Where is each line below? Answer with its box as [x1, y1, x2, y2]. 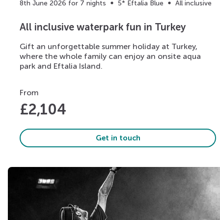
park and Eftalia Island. [20, 61, 103, 71]
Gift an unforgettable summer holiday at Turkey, [20, 41, 197, 51]
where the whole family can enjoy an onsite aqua [20, 51, 201, 61]
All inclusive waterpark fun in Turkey [20, 21, 186, 33]
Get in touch [95, 133, 140, 142]
